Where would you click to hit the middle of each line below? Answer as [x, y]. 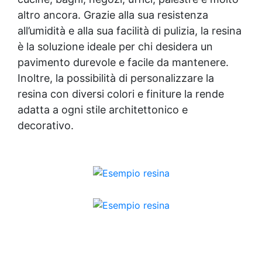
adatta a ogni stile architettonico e [103, 109]
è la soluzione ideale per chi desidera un [115, 46]
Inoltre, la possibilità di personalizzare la [116, 78]
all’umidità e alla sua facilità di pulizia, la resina [130, 30]
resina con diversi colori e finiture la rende [121, 94]
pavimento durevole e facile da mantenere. [123, 62]
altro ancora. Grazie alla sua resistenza [113, 15]
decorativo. [46, 125]
